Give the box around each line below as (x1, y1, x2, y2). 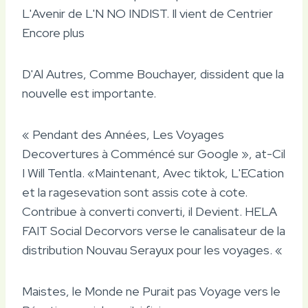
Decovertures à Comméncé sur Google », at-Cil (22, 145, 285, 162)
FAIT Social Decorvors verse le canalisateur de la (22, 222, 285, 239)
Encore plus (22, 24, 85, 41)
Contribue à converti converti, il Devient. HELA (22, 203, 277, 219)
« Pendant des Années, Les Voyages (22, 126, 224, 142)
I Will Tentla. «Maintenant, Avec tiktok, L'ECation (22, 164, 284, 181)
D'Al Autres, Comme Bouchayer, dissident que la (22, 65, 284, 82)
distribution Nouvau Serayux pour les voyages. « (22, 241, 283, 258)
